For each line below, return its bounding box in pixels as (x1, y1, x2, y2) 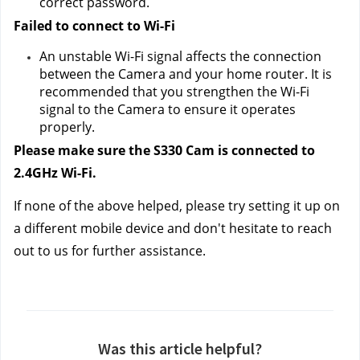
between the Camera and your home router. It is (39, 65, 332, 83)
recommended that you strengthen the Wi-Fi (39, 83, 309, 100)
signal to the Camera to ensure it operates (39, 100, 296, 118)
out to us (14, 242, 68, 260)
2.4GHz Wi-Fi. (14, 164, 96, 182)
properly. (39, 118, 95, 136)
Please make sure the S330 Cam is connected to (14, 141, 315, 159)
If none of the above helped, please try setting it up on (14, 197, 340, 215)
